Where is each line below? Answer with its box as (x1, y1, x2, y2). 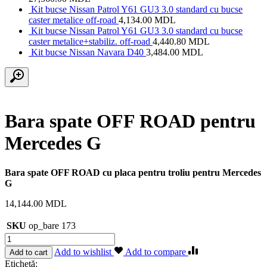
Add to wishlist (54, 246, 114, 257)
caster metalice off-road (29, 14, 116, 25)
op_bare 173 (29, 220, 76, 231)
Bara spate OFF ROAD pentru (5, 110, 256, 132)
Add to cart (10, 247, 48, 257)
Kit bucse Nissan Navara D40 (31, 46, 144, 57)
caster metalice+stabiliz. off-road (29, 36, 150, 46)
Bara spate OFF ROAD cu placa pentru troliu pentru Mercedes (5, 167, 261, 178)
